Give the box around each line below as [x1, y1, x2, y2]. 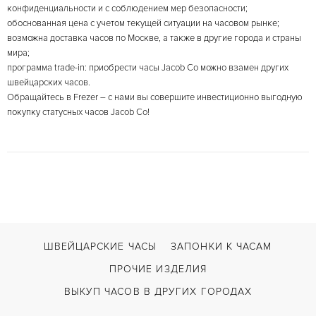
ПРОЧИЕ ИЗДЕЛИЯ [109, 263, 207, 275]
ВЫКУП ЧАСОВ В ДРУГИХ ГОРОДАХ [63, 286, 253, 298]
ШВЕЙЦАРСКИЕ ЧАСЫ [44, 241, 157, 253]
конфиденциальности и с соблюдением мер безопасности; [7, 3, 248, 14]
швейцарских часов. [7, 77, 90, 88]
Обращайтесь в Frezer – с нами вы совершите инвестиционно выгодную [7, 92, 303, 103]
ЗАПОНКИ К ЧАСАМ [171, 241, 272, 253]
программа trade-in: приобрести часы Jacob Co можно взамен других [7, 62, 288, 73]
